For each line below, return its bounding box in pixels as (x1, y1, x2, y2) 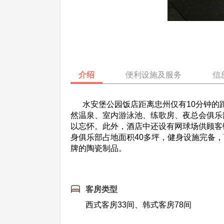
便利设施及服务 (125, 70, 182, 79)
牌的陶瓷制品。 (70, 144, 127, 152)
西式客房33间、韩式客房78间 (85, 200, 192, 209)
